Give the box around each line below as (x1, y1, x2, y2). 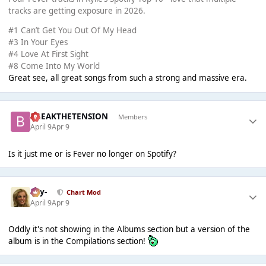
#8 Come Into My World (8, 61, 100, 72)
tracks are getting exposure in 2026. (8, 5, 145, 16)
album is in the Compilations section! (8, 235, 148, 246)
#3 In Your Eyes (8, 37, 68, 48)
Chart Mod (66, 187, 101, 197)
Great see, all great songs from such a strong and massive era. (8, 72, 247, 84)
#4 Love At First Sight (8, 49, 88, 60)
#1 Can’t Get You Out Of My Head (8, 25, 137, 36)
